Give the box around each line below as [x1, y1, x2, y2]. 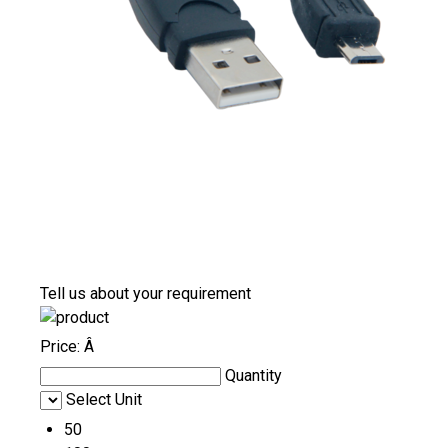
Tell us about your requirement [40, 284, 251, 304]
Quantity [225, 366, 282, 386]
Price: [40, 337, 84, 357]
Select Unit [66, 390, 142, 410]
